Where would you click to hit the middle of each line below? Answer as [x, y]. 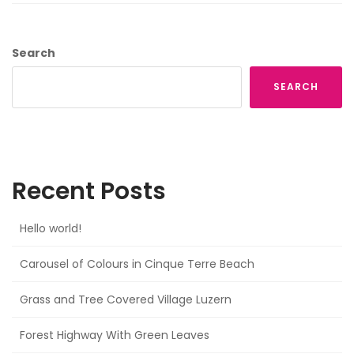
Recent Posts [89, 191]
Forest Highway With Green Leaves [115, 335]
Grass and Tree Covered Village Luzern [126, 299]
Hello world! [51, 228]
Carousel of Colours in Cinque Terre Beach [137, 264]
